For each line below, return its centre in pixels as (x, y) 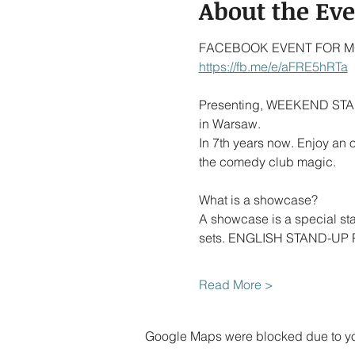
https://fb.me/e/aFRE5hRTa (273, 67)
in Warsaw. (229, 124)
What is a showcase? (258, 200)
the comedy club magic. (267, 162)
